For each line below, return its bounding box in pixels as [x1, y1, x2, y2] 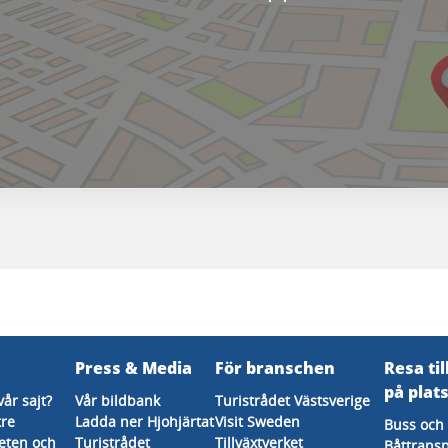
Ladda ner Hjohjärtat [74, 412, 214, 431]
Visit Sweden [215, 412, 301, 431]
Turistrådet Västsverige [215, 391, 371, 410]
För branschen [215, 357, 336, 379]
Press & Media [74, 357, 192, 379]
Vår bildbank [74, 391, 160, 410]
